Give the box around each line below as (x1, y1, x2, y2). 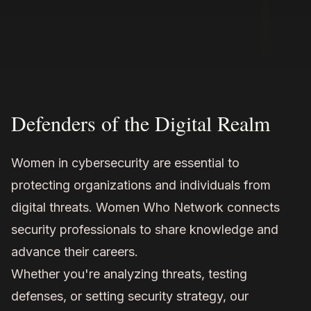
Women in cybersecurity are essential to (11, 155, 239, 171)
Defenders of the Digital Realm (11, 109, 270, 137)
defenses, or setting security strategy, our (11, 289, 249, 304)
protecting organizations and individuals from (11, 178, 271, 193)
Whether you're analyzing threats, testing (11, 267, 247, 282)
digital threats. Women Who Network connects (11, 200, 280, 215)
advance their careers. (11, 244, 138, 260)
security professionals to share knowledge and (11, 222, 278, 237)
